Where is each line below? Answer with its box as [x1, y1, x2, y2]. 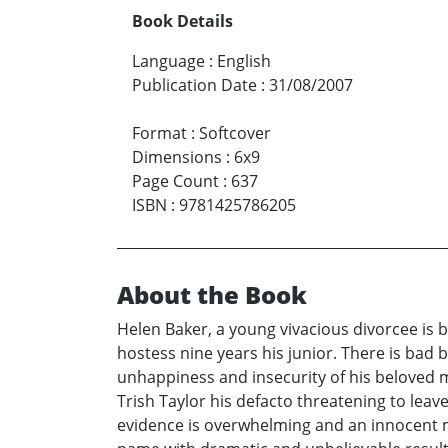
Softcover [199, 121, 271, 144]
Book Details [132, 9, 233, 32]
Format [132, 121, 187, 144]
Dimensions [132, 145, 222, 168]
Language [132, 49, 205, 72]
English [217, 49, 271, 72]
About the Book [117, 277, 307, 311]
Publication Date [132, 73, 257, 96]
